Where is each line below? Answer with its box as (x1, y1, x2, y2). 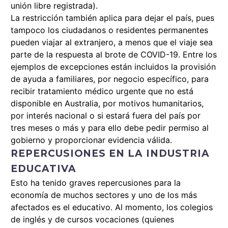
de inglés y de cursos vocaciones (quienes (11, 214, 174, 225)
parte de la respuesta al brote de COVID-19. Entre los (11, 49, 217, 60)
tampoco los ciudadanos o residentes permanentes (11, 25, 208, 36)
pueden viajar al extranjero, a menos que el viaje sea (11, 37, 213, 48)
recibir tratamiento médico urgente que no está (11, 86, 193, 97)
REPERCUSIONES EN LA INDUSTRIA (11, 148, 210, 160)
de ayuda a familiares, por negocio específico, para (11, 74, 209, 84)
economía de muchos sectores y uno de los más (11, 190, 197, 201)
